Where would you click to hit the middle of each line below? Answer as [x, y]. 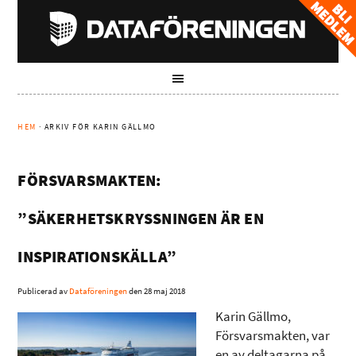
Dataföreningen [99, 291]
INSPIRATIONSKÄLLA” [97, 257]
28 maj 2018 [165, 291]
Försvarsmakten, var [273, 336]
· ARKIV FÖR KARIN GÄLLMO [96, 127]
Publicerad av [44, 291]
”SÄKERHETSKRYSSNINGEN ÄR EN [141, 219]
